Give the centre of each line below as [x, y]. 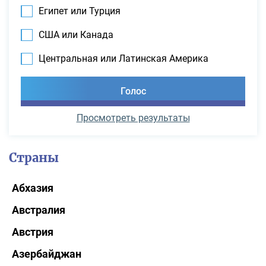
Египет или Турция [80, 11]
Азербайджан [47, 254]
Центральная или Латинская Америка [123, 58]
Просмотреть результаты [133, 118]
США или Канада [76, 34]
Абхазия [33, 188]
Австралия [39, 210]
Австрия [33, 232]
